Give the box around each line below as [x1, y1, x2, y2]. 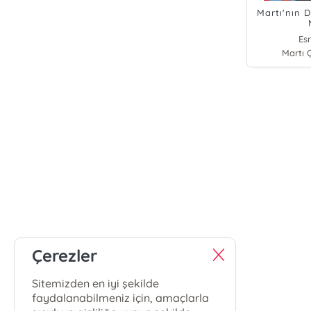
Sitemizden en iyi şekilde [32, 276, 160, 290]
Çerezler [32, 245, 98, 266]
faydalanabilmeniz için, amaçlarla [32, 291, 210, 305]
